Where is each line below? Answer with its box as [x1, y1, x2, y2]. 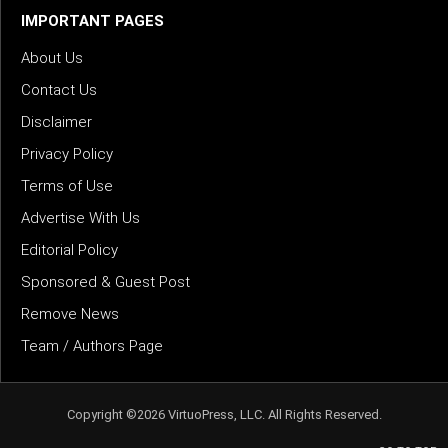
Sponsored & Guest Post [21, 273, 190, 292]
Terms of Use [21, 177, 113, 196]
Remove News [21, 305, 119, 324]
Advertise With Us [21, 209, 140, 228]
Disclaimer [21, 113, 92, 132]
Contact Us [21, 81, 97, 100]
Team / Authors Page [21, 337, 163, 356]
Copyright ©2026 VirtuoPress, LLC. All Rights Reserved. [66, 407, 382, 423]
